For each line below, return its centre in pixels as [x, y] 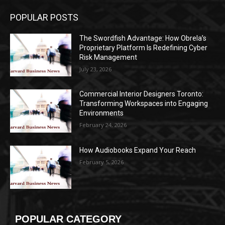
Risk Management [108, 57]
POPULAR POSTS [44, 17]
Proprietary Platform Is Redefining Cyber [144, 47]
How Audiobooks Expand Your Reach [138, 150]
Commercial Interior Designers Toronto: [142, 94]
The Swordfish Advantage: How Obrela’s [143, 38]
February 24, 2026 [103, 125]
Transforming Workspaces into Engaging [144, 104]
